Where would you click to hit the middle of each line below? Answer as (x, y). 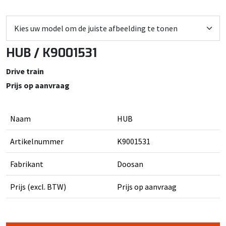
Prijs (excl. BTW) (38, 187)
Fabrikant (27, 164)
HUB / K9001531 (51, 53)
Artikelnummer (37, 141)
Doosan (130, 164)
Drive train (25, 71)
